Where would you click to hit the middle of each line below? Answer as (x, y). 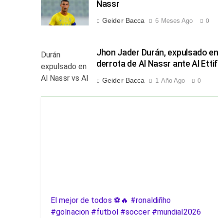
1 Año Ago (170, 80)
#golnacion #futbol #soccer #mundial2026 (126, 212)
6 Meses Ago (174, 20)
